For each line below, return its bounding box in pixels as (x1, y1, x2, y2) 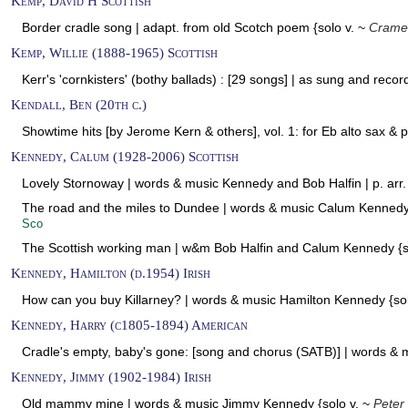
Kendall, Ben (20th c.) (11, 97, 147, 112)
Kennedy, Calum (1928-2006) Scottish (11, 148, 239, 164)
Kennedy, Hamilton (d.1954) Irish (11, 265, 210, 280)
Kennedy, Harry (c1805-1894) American (11, 317, 248, 332)
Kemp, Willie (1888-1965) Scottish (11, 45, 218, 60)
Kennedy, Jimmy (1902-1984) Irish (11, 369, 211, 384)
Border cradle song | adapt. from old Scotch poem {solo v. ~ (22, 20, 369, 35)
